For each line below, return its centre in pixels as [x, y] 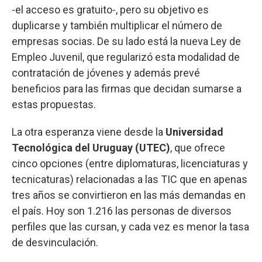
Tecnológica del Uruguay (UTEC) [91, 148]
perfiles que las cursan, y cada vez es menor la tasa [130, 227]
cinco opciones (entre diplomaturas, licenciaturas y [130, 164]
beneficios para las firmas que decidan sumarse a [127, 89]
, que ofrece [198, 148]
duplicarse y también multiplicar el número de [117, 26]
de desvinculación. [55, 243]
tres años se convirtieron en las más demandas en [129, 195]
